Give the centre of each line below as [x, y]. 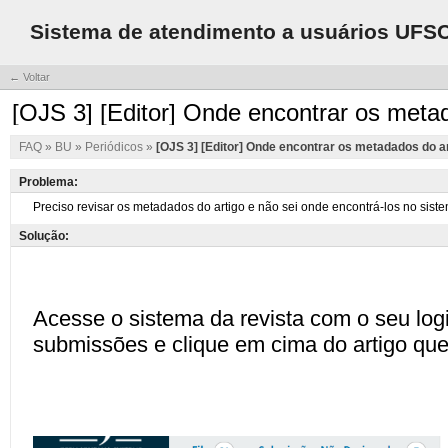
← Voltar [29, 77]
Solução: [44, 236]
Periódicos [115, 147]
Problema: [48, 182]
